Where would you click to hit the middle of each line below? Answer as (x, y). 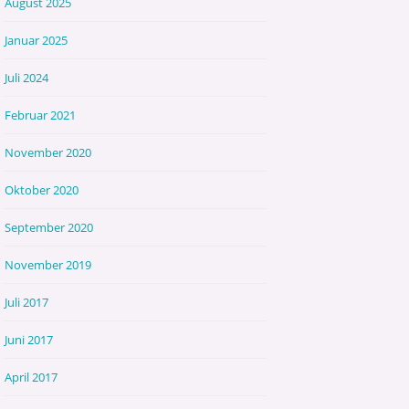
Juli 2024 (27, 77)
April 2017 (31, 377)
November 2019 (48, 264)
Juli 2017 (27, 302)
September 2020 (49, 227)
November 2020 (48, 152)
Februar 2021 (41, 115)
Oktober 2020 (42, 189)
